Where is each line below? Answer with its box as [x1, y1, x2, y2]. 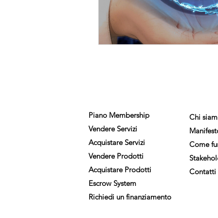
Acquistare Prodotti [89, 165, 151, 174]
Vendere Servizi [89, 124, 137, 133]
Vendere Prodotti [89, 151, 144, 161]
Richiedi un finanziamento [89, 192, 171, 201]
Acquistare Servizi [89, 138, 145, 147]
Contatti [189, 167, 216, 176]
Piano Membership [89, 110, 149, 120]
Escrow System [89, 179, 136, 188]
